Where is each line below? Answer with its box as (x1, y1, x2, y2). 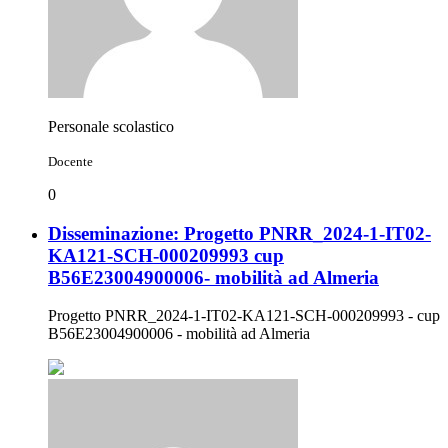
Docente (48, 153, 93, 169)
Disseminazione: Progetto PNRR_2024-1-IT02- (48, 222, 431, 244)
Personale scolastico (48, 117, 174, 135)
